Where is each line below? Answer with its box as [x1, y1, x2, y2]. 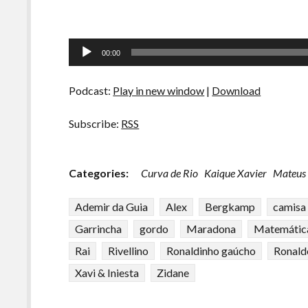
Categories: [69, 166, 129, 179]
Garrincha [75, 222, 122, 235]
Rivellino [108, 244, 149, 257]
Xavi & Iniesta [75, 266, 140, 279]
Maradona [186, 222, 236, 235]
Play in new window [113, 84, 205, 97]
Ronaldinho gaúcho [166, 244, 256, 257]
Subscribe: [69, 117, 122, 130]
